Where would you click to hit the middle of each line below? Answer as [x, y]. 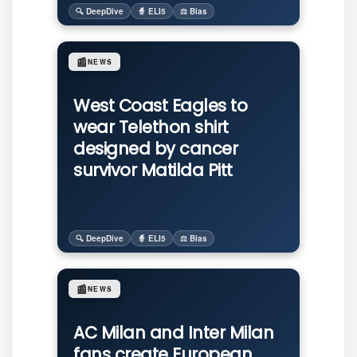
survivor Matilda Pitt [153, 170]
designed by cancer [155, 149]
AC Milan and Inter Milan [173, 333]
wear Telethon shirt [151, 127]
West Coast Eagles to [160, 106]
